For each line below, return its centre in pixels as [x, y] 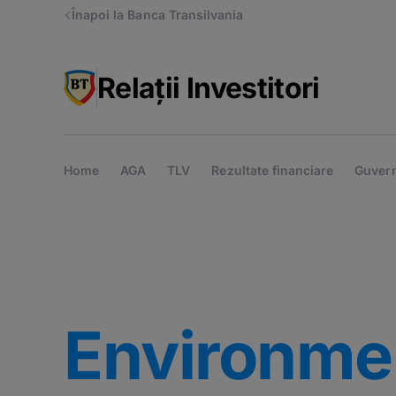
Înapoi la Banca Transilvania [158, 15]
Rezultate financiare [273, 170]
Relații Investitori [209, 88]
